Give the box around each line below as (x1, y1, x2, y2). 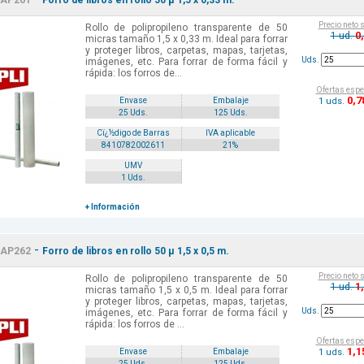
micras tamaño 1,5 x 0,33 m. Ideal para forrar (84, 33, 288, 45)
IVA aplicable (206, 128, 256, 138)
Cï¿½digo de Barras (96, 128, 170, 138)
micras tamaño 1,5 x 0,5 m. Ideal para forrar (84, 284, 288, 297)
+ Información (84, 202, 140, 212)
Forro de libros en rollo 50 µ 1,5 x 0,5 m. (41, 245, 229, 258)
